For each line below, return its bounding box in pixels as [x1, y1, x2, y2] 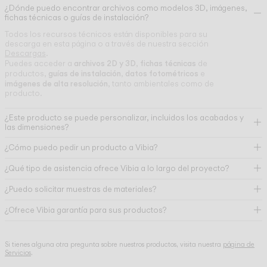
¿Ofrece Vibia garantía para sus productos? [5, 205, 166, 215]
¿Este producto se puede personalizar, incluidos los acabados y [5, 113, 244, 123]
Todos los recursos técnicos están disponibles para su [5, 29, 207, 39]
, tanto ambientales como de [108, 79, 214, 89]
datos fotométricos [125, 68, 198, 79]
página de [223, 240, 254, 249]
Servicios [5, 249, 31, 257]
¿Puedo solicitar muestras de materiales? [5, 184, 156, 194]
